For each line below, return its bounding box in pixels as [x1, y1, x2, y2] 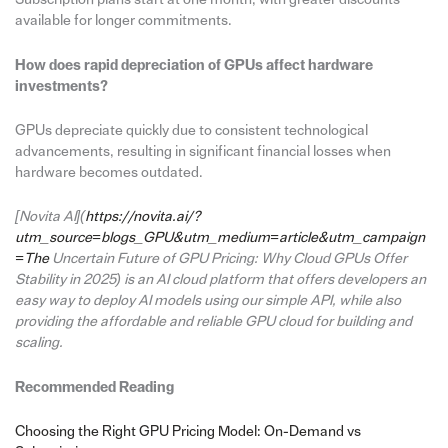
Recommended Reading [14, 379, 174, 395]
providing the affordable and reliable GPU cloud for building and [14, 314, 412, 330]
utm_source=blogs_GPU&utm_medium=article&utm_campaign [14, 230, 425, 246]
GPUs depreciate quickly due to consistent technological [14, 122, 368, 138]
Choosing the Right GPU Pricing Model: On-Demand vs [14, 424, 361, 439]
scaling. [14, 335, 63, 351]
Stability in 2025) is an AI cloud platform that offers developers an [14, 272, 426, 288]
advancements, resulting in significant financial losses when [14, 143, 391, 159]
